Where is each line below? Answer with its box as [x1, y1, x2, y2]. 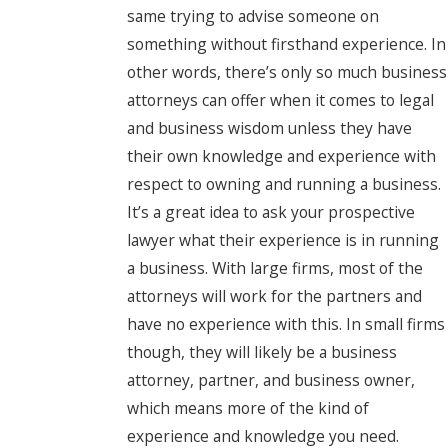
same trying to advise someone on [126, 4, 379, 27]
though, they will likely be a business [126, 340, 397, 363]
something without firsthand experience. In [126, 32, 446, 55]
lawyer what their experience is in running [126, 228, 439, 251]
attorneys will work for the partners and [126, 284, 422, 307]
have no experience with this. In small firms [126, 312, 445, 335]
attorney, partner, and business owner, [126, 368, 415, 391]
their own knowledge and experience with [126, 144, 436, 167]
